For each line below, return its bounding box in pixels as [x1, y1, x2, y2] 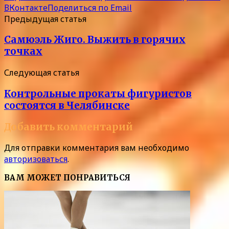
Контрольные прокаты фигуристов [4, 87, 192, 100]
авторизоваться [4, 153, 67, 165]
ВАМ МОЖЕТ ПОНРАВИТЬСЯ [4, 173, 130, 183]
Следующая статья [4, 67, 79, 79]
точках [4, 45, 42, 58]
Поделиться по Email [48, 2, 132, 13]
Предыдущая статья [4, 13, 86, 25]
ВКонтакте [4, 2, 48, 13]
